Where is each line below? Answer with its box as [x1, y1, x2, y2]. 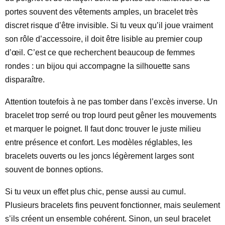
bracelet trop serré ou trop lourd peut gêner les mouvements [5, 111, 216, 120]
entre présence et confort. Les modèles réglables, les [5, 138, 192, 147]
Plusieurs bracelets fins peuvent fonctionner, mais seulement [5, 201, 220, 209]
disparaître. [5, 75, 45, 84]
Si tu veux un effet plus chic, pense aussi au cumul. [5, 187, 186, 196]
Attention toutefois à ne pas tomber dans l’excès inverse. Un [5, 97, 217, 106]
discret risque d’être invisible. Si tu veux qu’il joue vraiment [5, 21, 213, 30]
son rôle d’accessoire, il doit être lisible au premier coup [5, 35, 202, 43]
